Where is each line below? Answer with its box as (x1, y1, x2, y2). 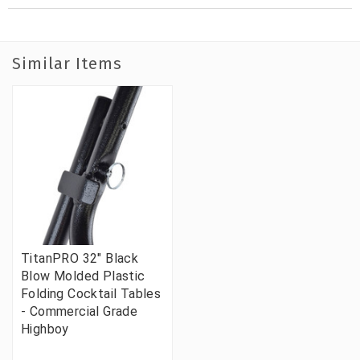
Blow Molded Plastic (21, 268, 145, 284)
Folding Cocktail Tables (21, 286, 162, 302)
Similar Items (12, 54, 122, 74)
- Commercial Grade (21, 304, 138, 320)
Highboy (21, 321, 69, 337)
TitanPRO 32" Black (21, 251, 139, 267)
